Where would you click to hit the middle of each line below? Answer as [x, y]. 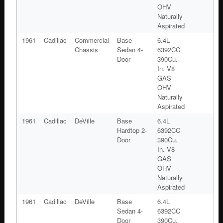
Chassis [86, 49]
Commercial [92, 40]
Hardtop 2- [132, 130]
